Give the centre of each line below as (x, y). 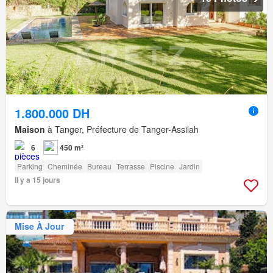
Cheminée (65, 166)
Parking (30, 166)
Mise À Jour (39, 226)
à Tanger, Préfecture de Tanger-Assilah (122, 129)
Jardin (190, 166)
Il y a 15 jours (37, 179)
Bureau (99, 166)
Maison (30, 129)
